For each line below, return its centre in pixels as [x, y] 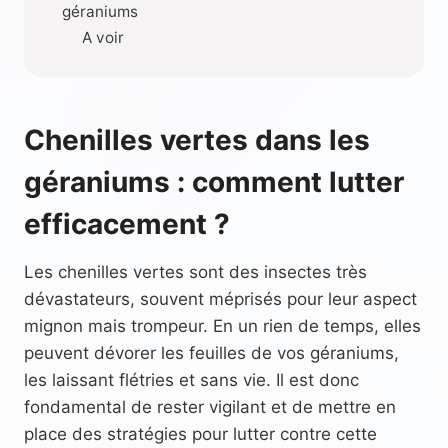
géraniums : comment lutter [214, 181]
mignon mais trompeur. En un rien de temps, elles [222, 325]
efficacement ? [127, 223]
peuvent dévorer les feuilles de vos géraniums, [211, 352]
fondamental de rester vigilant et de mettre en [210, 406]
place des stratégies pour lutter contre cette [200, 433]
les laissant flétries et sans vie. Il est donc [191, 379]
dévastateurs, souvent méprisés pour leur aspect [220, 298]
